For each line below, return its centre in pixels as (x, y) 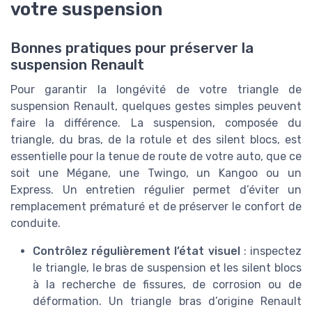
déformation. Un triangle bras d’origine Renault (167, 302)
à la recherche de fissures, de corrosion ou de (167, 285)
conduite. (36, 224)
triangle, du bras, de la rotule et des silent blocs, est (156, 140)
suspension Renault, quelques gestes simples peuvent (156, 107)
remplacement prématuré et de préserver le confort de (156, 207)
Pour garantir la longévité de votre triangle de (156, 90)
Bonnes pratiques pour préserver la (132, 48)
